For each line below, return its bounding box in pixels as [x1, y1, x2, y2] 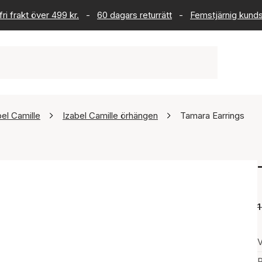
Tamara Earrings [180, 110, 244, 121]
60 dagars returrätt [97, 9, 172, 20]
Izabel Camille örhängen [63, 110, 158, 121]
